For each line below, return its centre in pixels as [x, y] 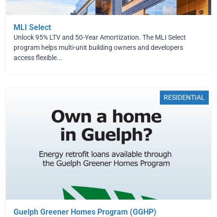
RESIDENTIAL [184, 97]
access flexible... [38, 58]
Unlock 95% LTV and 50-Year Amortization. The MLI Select [100, 37]
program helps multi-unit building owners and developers [98, 47]
